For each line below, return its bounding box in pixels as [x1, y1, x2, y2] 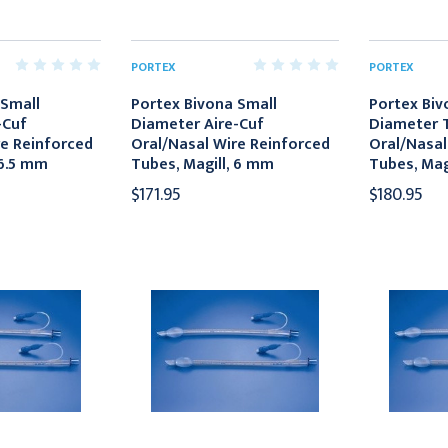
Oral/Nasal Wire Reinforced [131, 130, 331, 158]
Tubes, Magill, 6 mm [131, 150, 275, 178]
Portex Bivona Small [131, 90, 278, 118]
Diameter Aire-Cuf [131, 110, 265, 138]
